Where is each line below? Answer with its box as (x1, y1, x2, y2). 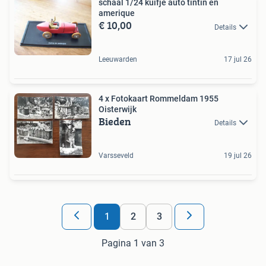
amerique (99, 8, 135, 18)
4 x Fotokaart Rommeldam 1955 (99, 93, 218, 103)
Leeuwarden (99, 55, 137, 64)
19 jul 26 (224, 151, 252, 160)
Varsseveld (99, 151, 134, 160)
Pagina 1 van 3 (102, 237, 164, 249)
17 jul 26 (224, 55, 252, 64)
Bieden (99, 113, 131, 129)
